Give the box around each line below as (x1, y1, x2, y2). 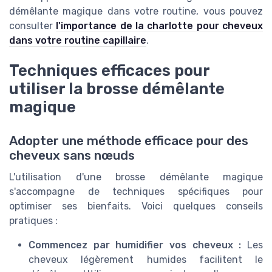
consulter (9, 19, 56, 32)
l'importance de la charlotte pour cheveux (56, 19, 263, 32)
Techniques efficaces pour (9, 61, 209, 80)
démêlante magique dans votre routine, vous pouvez (9, 5, 263, 17)
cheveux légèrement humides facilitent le (29, 254, 263, 266)
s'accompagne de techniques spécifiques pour (9, 186, 263, 198)
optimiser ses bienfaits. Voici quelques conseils (9, 200, 263, 212)
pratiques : (9, 215, 58, 227)
